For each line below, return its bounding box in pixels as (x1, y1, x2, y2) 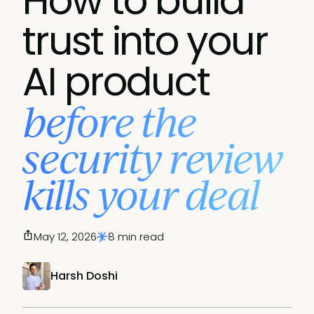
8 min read (108, 229, 164, 244)
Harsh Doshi (50, 268, 118, 284)
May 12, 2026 (34, 229, 97, 244)
